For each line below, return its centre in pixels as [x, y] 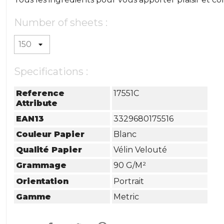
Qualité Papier [49, 150]
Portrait [129, 181]
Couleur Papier [50, 134]
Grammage [41, 165]
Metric [126, 196]
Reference [40, 93]
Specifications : [51, 71]
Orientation [42, 181]
